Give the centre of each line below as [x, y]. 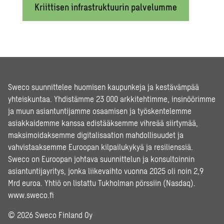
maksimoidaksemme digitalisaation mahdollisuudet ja [96, 135]
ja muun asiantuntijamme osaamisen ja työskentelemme [100, 111]
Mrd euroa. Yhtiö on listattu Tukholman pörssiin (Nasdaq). [102, 183]
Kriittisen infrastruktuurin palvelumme [106, 7]
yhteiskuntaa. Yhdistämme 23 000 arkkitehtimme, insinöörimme [112, 99]
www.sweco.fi [31, 195]
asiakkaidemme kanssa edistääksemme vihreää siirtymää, [103, 123]
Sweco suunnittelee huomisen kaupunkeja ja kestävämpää [103, 87]
